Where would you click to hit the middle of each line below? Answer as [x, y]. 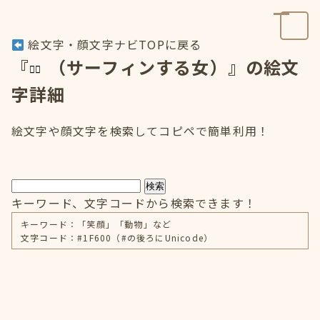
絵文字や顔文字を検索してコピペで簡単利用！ [141, 131]
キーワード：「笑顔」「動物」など [96, 224]
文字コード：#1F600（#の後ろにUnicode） [117, 237]
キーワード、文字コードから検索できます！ [134, 203]
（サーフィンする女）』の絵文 [174, 67]
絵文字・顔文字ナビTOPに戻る [113, 44]
